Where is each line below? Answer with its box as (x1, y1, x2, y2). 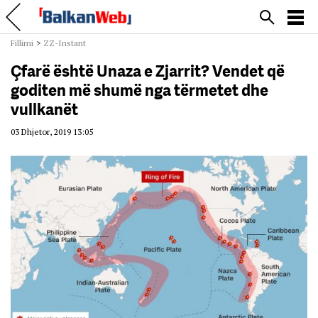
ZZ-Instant (43, 38, 86, 48)
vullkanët (11, 100, 78, 119)
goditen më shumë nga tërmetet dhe (11, 81, 268, 100)
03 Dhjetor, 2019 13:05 (11, 126, 93, 137)
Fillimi (11, 38, 33, 48)
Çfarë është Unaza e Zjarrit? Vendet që (11, 62, 285, 81)
